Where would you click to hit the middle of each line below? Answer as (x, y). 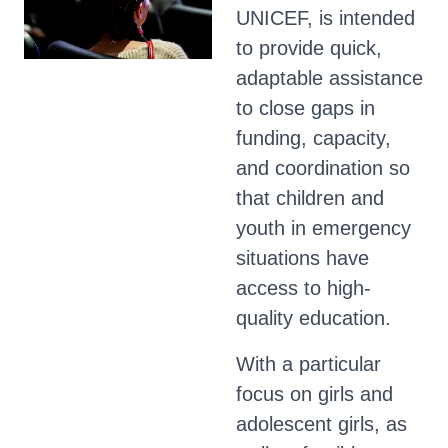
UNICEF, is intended (325, 18)
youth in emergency (323, 228)
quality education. (313, 318)
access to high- (303, 288)
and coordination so (323, 168)
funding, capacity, (313, 138)
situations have (302, 258)
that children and (310, 198)
